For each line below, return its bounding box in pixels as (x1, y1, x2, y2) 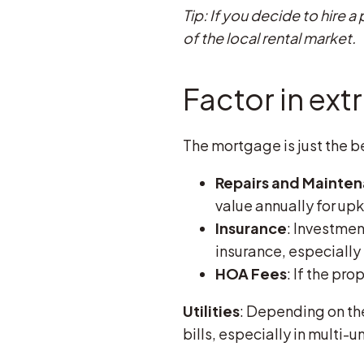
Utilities (182, 301, 240, 320)
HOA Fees (214, 263, 287, 283)
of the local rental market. (182, 28, 356, 47)
